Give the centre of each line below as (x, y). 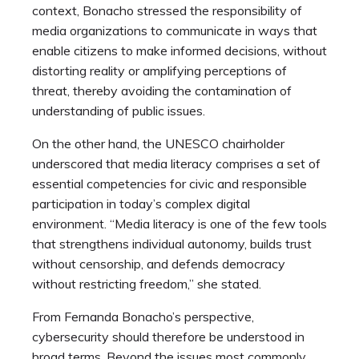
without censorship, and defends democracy (159, 264)
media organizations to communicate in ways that (175, 31)
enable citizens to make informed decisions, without (179, 51)
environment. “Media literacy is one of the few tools (179, 224)
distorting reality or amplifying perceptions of (159, 71)
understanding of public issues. (119, 111)
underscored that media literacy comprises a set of (176, 164)
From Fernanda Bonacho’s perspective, (143, 317)
